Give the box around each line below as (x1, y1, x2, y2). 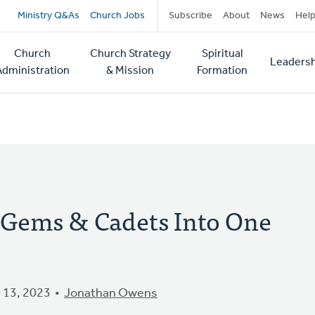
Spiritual (201, 49, 243, 60)
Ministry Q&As (17, 11, 79, 21)
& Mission (106, 65, 155, 77)
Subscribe (168, 11, 212, 21)
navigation (17, 27, 139, 68)
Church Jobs (89, 11, 145, 21)
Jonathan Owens (64, 287, 157, 300)
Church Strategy (89, 49, 171, 60)
